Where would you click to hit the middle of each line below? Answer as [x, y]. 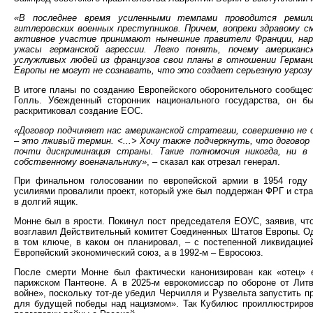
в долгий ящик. [46, 202]
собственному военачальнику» [80, 161]
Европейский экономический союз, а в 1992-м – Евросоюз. [139, 253]
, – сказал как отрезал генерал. [213, 161]
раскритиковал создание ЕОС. [79, 110]
